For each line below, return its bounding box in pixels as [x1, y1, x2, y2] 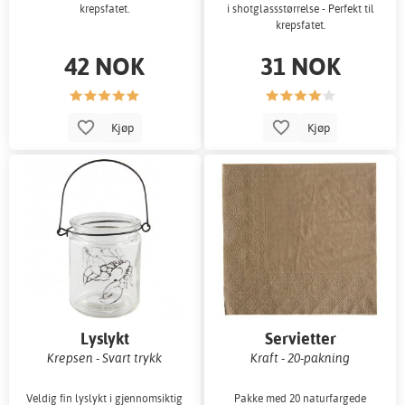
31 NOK [259, 50, 341, 82]
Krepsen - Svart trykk [47, 349, 163, 365]
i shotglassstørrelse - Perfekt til [226, 2, 374, 16]
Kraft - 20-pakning [250, 349, 351, 365]
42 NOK [64, 50, 146, 82]
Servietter [264, 327, 336, 349]
